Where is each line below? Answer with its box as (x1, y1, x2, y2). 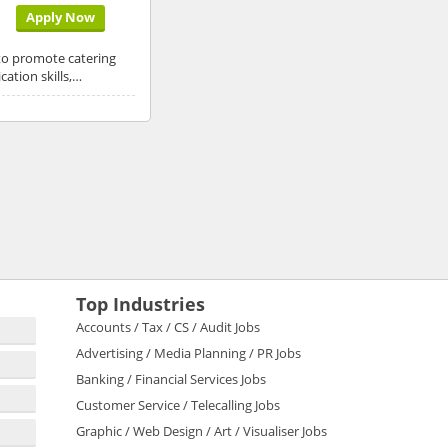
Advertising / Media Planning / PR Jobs (76, 343, 301, 362)
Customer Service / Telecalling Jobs (76, 395, 280, 414)
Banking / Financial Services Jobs (76, 369, 266, 388)
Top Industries (76, 291, 205, 316)
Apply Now (25, 7, 95, 26)
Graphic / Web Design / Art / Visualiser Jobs (76, 421, 327, 440)
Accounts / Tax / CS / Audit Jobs (76, 317, 260, 336)
